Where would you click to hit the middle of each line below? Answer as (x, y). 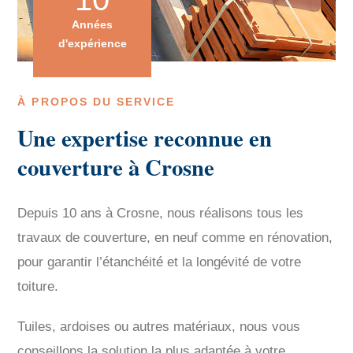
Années (93, 24)
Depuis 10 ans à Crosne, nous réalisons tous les (161, 213)
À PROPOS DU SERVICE (97, 102)
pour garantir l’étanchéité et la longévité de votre (160, 262)
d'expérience (92, 43)
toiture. (38, 286)
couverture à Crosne (116, 167)
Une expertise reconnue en (145, 138)
